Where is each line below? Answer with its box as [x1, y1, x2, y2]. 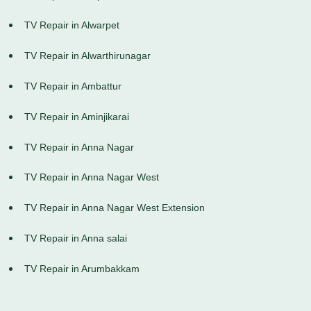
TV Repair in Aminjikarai [24, 110, 129, 122]
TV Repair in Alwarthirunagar [24, 50, 151, 62]
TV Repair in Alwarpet [24, 19, 119, 31]
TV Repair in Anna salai [24, 233, 127, 244]
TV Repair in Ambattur [24, 81, 121, 92]
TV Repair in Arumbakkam [24, 262, 140, 274]
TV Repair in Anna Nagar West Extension [24, 202, 205, 214]
